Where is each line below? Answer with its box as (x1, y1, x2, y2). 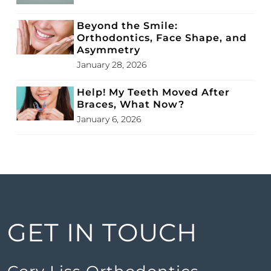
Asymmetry (77, 44, 140, 56)
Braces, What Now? (77, 99, 184, 111)
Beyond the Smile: (77, 20, 178, 32)
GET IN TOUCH (7, 217, 197, 248)
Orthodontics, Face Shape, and (77, 32, 247, 44)
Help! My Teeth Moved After (77, 87, 230, 99)
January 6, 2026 (77, 114, 141, 125)
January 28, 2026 (77, 59, 146, 71)
